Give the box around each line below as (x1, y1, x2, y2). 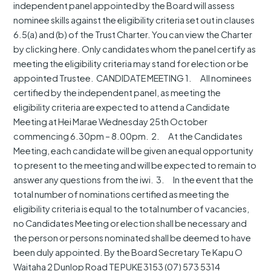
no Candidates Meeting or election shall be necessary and (13, 218, 247, 229)
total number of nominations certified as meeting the (13, 189, 230, 200)
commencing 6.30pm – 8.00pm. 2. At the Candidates (13, 131, 243, 142)
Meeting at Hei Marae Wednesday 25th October (13, 116, 208, 128)
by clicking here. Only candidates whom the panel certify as (13, 44, 256, 55)
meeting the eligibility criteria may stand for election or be (13, 58, 249, 70)
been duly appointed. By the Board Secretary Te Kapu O (13, 247, 243, 258)
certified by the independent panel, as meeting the (13, 87, 221, 99)
